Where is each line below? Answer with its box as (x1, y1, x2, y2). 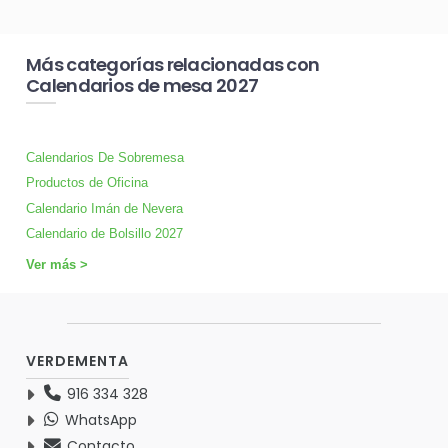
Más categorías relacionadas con (26, 51, 320, 77)
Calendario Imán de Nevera (26, 200, 183, 216)
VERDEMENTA (26, 351, 129, 372)
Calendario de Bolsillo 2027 (26, 226, 183, 242)
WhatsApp (61, 410, 137, 431)
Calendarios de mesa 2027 (26, 72, 259, 98)
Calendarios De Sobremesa (26, 149, 184, 165)
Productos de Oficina (26, 175, 148, 191)
